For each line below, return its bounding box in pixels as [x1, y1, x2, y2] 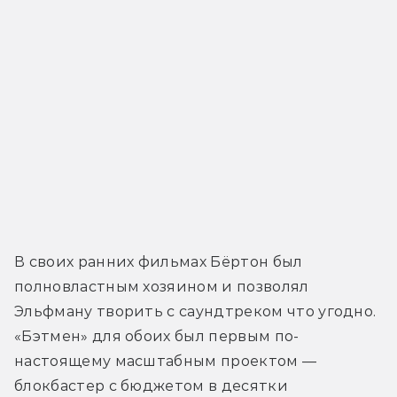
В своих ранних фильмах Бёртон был [14, 253, 303, 270]
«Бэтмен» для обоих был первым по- [14, 327, 300, 345]
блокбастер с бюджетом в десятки [14, 377, 288, 394]
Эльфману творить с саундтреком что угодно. [14, 302, 377, 320]
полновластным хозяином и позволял [14, 277, 309, 295]
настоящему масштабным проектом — [14, 352, 317, 370]
